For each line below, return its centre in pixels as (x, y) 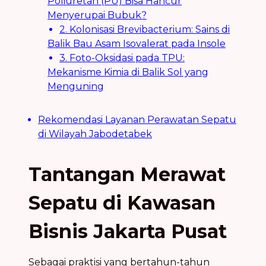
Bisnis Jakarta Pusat (128, 231)
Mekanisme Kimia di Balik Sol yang (128, 72)
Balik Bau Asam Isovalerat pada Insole (137, 43)
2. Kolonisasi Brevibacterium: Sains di (145, 29)
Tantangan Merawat (127, 174)
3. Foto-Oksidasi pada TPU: (122, 58)
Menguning (76, 86)
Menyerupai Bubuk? (97, 15)
